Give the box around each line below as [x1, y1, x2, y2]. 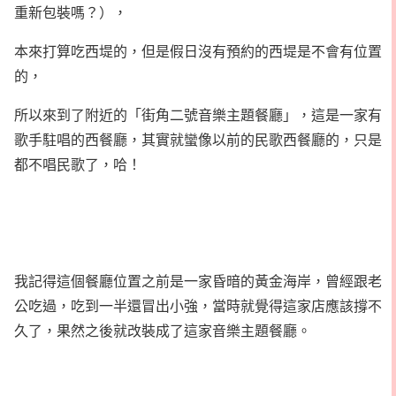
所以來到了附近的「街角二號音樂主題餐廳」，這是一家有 [14, 104, 382, 124]
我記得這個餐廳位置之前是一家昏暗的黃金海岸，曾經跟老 [14, 270, 382, 290]
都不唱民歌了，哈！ [14, 154, 141, 173]
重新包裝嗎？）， [14, 2, 127, 21]
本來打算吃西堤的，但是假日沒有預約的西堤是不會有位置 [14, 41, 382, 60]
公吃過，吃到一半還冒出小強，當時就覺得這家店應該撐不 [14, 295, 382, 315]
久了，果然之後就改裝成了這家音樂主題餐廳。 [14, 320, 311, 339]
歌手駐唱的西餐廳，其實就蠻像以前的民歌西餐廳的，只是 [14, 129, 382, 148]
